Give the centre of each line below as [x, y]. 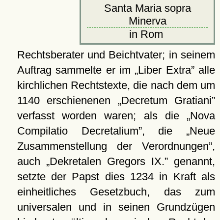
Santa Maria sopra [147, 8]
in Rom [147, 34]
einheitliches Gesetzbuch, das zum [116, 192]
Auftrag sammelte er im [76, 70]
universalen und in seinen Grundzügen [116, 207]
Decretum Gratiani [166, 100]
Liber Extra [165, 70]
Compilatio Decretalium [78, 131]
